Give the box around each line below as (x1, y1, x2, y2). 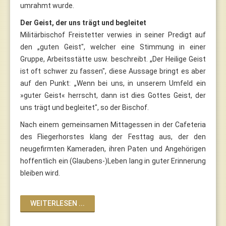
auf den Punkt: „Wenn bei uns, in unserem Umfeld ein (20, 79, 206, 87)
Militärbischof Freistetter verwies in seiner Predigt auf (20, 30, 206, 39)
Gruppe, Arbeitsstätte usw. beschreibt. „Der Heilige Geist (20, 54, 206, 63)
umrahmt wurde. (20, 1, 74, 10)
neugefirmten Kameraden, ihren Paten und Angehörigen (20, 144, 206, 153)
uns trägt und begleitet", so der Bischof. (20, 103, 149, 111)
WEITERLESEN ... (30, 199, 85, 207)
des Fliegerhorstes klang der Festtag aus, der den (20, 132, 206, 141)
